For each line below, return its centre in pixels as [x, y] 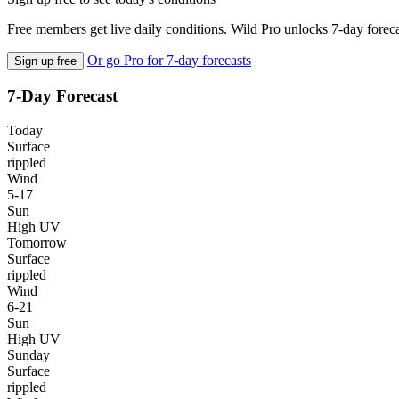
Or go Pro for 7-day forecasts [169, 60]
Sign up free [45, 61]
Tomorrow [37, 243]
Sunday [28, 355]
